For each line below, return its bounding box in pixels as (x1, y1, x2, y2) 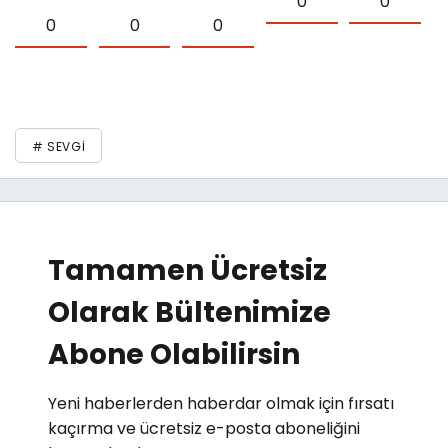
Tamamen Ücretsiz (48, 250, 327, 290)
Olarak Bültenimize (48, 292, 331, 332)
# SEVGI (32, 137, 86, 155)
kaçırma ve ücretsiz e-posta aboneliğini (48, 416, 360, 440)
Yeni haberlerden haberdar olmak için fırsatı (48, 391, 394, 415)
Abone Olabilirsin (48, 334, 300, 374)
